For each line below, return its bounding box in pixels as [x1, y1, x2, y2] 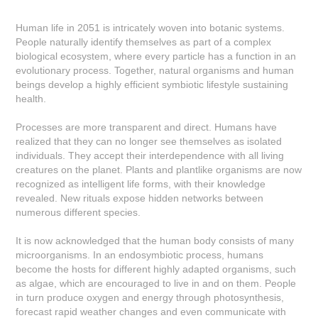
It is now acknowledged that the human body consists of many [16, 235, 295, 246]
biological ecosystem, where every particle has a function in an [16, 50, 297, 62]
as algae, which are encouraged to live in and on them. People [16, 278, 297, 289]
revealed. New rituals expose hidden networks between [16, 192, 264, 204]
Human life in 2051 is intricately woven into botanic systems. [16, 22, 285, 33]
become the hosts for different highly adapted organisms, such [16, 263, 297, 275]
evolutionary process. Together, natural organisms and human [16, 65, 295, 76]
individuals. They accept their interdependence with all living [16, 150, 285, 161]
